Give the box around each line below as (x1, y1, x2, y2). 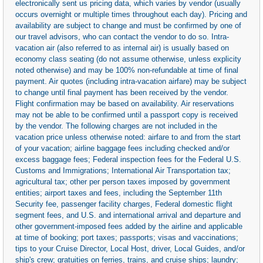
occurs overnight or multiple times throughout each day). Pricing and (15, 9, 247, 19)
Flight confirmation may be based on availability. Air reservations (15, 99, 234, 108)
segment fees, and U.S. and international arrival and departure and (15, 210, 241, 220)
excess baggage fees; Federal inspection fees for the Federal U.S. (15, 154, 241, 164)
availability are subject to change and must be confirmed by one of (15, 21, 241, 30)
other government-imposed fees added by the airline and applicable (15, 221, 242, 231)
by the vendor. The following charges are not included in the (15, 121, 217, 130)
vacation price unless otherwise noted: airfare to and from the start (15, 132, 241, 141)
